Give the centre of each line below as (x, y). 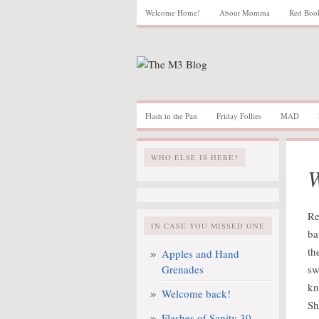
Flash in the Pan (171, 116)
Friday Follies (239, 116)
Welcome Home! (173, 12)
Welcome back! (196, 293)
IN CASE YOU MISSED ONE (208, 226)
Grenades (183, 269)
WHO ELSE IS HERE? (195, 157)
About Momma (245, 12)
